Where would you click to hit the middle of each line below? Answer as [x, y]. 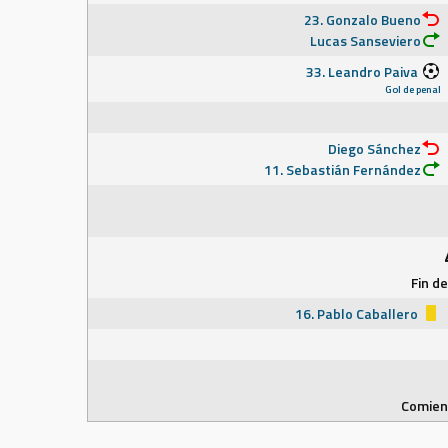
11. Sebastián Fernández [342, 169]
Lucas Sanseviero [365, 40]
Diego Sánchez [374, 148]
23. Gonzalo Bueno [362, 19]
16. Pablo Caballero [358, 313]
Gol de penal [413, 89]
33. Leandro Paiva [363, 71]
